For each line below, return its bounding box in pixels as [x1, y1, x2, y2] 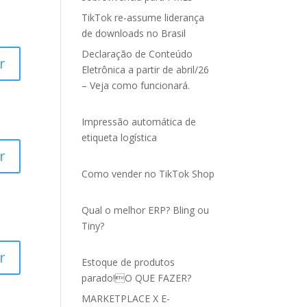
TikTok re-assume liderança [82, 11, 205, 24]
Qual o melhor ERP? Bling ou [82, 204, 210, 217]
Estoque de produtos [82, 256, 175, 269]
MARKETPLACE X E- [82, 292, 171, 305]
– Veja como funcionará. [82, 79, 191, 92]
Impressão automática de [82, 115, 197, 128]
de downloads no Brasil [82, 27, 186, 40]
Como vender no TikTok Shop [82, 167, 215, 180]
